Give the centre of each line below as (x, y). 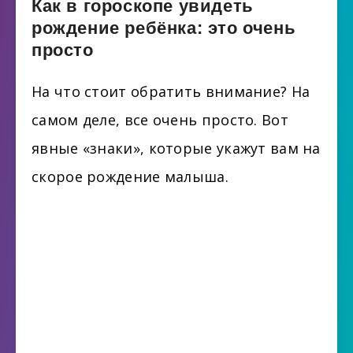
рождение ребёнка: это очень (164, 28)
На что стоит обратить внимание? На (171, 92)
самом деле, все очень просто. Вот (160, 120)
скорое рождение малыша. (130, 177)
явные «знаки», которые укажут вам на (176, 149)
